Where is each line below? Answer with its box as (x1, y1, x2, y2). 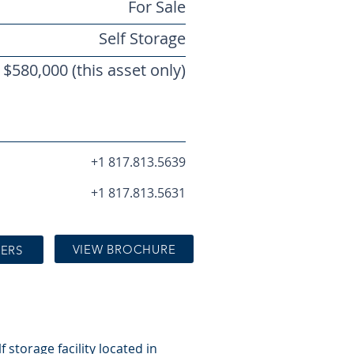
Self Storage (99, 28, 186, 49)
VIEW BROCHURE (72, 241, 176, 257)
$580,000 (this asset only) (3, 59, 186, 81)
